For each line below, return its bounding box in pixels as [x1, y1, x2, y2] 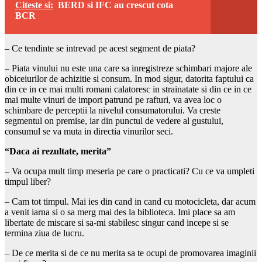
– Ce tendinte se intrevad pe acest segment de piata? [5, 43, 195, 53]
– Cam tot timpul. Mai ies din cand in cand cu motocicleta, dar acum [5, 196, 256, 206]
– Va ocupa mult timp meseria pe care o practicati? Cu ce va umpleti [5, 166, 254, 176]
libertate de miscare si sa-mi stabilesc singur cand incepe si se [5, 217, 229, 227]
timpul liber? [5, 176, 51, 187]
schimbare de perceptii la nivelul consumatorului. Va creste [5, 105, 220, 115]
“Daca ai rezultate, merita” [5, 146, 111, 156]
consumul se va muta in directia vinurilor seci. [5, 126, 173, 136]
